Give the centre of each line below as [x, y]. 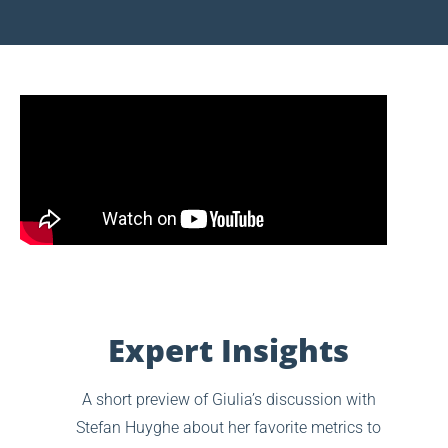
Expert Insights [229, 350]
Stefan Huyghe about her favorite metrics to [229, 428]
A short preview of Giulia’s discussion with [228, 400]
